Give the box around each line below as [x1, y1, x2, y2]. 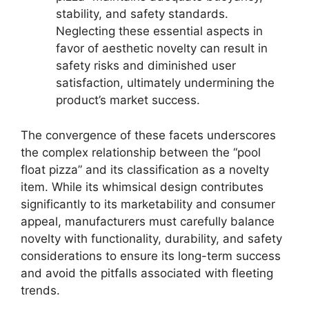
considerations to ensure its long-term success [21, 248, 281, 263]
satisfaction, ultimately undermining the [56, 76, 275, 90]
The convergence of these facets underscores [21, 128, 276, 142]
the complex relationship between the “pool [21, 145, 261, 159]
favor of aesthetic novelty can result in [56, 41, 268, 55]
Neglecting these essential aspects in [56, 24, 263, 38]
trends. [21, 283, 60, 297]
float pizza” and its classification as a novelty [21, 162, 269, 177]
